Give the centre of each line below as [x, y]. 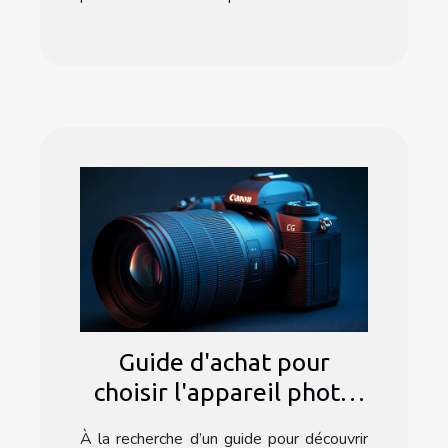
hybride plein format [224, 422]
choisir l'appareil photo [224, 392]
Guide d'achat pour [224, 362]
